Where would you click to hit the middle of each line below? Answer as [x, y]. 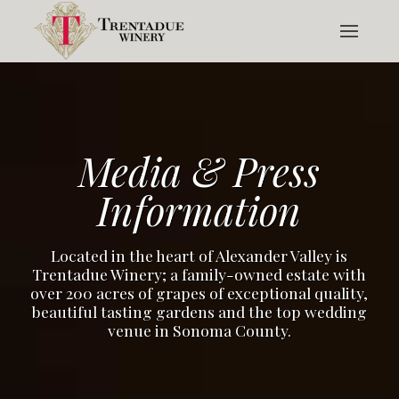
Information [199, 210]
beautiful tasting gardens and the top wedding [199, 311]
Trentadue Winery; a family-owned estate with [199, 273]
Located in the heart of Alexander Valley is [199, 255]
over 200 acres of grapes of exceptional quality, [199, 292]
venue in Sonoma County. [199, 330]
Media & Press [199, 171]
